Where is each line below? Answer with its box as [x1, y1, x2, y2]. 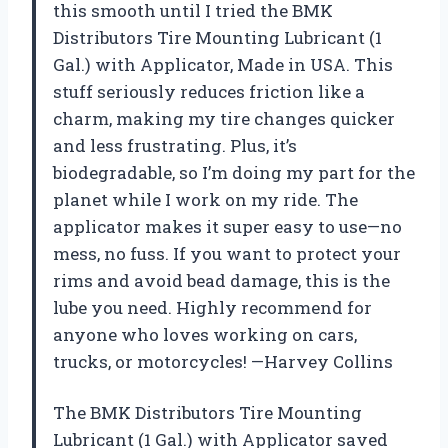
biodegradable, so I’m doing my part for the [53, 161, 415, 185]
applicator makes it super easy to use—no [53, 215, 402, 239]
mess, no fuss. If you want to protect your [53, 242, 401, 266]
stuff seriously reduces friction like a [53, 80, 365, 104]
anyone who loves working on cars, [53, 323, 357, 347]
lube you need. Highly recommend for [53, 296, 372, 320]
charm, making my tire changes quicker [53, 107, 395, 131]
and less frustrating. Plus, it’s [53, 134, 297, 158]
